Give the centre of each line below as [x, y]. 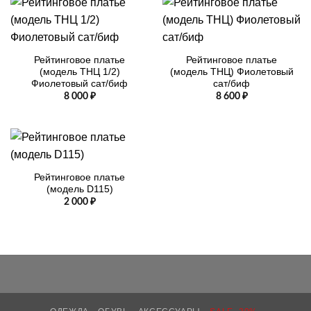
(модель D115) [79, 190]
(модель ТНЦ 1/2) [79, 72]
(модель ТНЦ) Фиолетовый [232, 72]
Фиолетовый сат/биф [79, 83]
